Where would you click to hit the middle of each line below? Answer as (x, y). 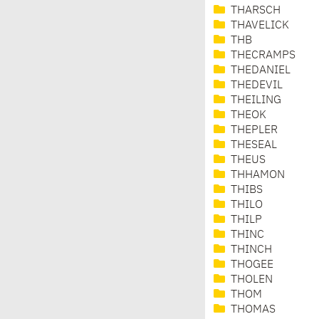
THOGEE (251, 265)
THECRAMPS (262, 56)
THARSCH (254, 11)
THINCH (250, 250)
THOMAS (252, 310)
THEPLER (253, 131)
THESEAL (252, 146)
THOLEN (250, 280)
